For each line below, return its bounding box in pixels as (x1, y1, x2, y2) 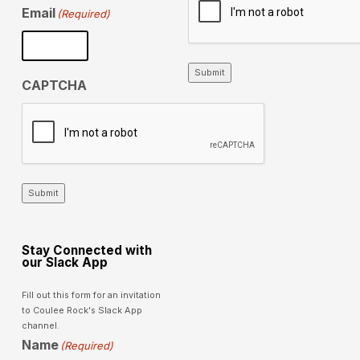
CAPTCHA (21, 76, 87, 93)
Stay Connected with (21, 242, 152, 258)
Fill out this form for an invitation (21, 288, 161, 301)
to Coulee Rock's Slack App (21, 304, 142, 316)
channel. (21, 319, 59, 331)
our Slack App (21, 254, 108, 270)
